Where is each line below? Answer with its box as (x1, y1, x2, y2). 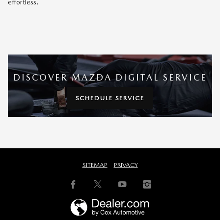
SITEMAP (82, 161, 108, 169)
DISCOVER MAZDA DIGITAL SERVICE (13, 72, 207, 82)
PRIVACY (113, 161, 138, 169)
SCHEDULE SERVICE (76, 94, 144, 102)
